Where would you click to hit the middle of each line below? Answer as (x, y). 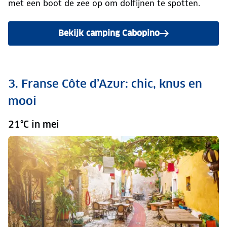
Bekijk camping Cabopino (109, 33)
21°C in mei (34, 124)
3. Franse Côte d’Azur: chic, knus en (105, 83)
